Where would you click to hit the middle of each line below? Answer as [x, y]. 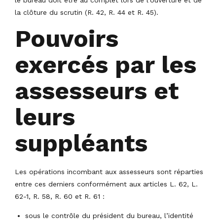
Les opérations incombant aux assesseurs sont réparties [109, 172]
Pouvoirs [67, 38]
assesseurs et [97, 91]
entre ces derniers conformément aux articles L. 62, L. [106, 184]
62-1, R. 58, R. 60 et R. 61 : [60, 197]
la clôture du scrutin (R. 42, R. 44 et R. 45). [87, 12]
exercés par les [106, 64]
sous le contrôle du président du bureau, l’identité [109, 216]
